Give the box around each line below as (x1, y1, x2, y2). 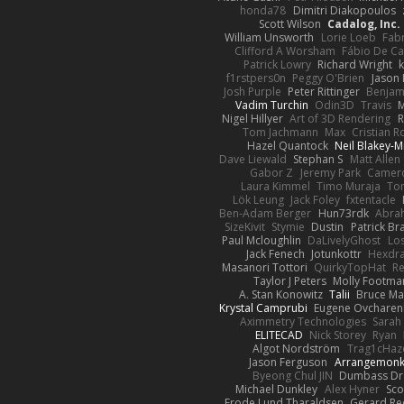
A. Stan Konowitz (238, 286, 323, 302)
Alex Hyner (324, 381, 380, 397)
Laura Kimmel (240, 178, 310, 194)
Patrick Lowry (243, 56, 311, 72)
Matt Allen (349, 151, 400, 167)
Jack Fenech (245, 245, 305, 262)
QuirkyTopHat (314, 259, 387, 275)
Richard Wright (317, 56, 392, 72)
